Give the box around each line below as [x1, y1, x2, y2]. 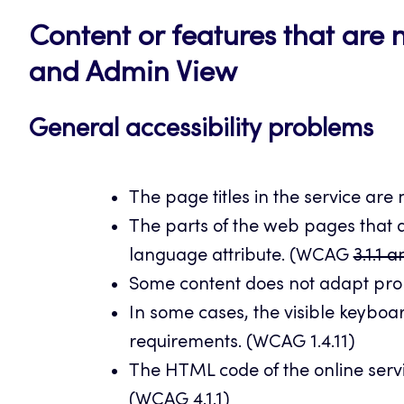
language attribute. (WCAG [128, 247, 353, 266]
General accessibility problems [29, 117, 373, 143]
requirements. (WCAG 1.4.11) [128, 334, 355, 353]
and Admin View [29, 60, 237, 89]
